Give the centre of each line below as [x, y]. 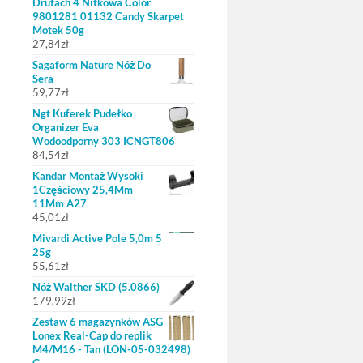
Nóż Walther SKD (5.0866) [96, 287]
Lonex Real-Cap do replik [92, 335]
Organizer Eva [66, 127]
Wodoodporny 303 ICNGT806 [104, 141]
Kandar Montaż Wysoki [88, 176]
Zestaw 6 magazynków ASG [98, 322]
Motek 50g [58, 30]
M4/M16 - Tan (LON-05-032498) [111, 349]
